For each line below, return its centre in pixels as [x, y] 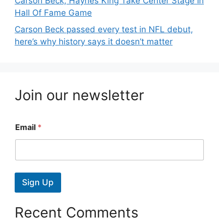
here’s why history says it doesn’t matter [94, 41]
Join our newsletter [79, 95]
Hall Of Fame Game [53, 13]
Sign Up [38, 182]
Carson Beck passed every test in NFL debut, [104, 29]
